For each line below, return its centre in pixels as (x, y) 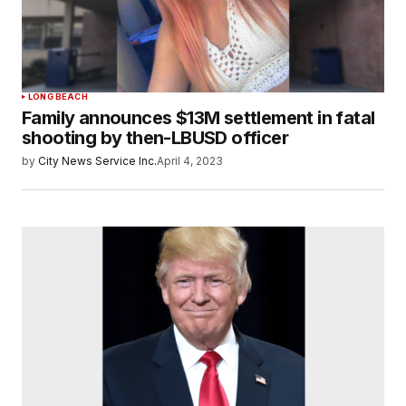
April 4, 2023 (190, 161)
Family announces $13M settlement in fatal (198, 118)
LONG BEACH (58, 97)
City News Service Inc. (97, 161)
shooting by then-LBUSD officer (155, 138)
